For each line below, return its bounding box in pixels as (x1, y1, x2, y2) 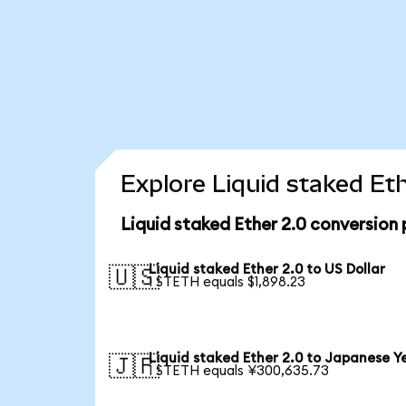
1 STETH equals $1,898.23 (149, 275, 306, 290)
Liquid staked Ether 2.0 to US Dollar (149, 263, 386, 277)
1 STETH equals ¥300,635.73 (149, 364, 330, 379)
